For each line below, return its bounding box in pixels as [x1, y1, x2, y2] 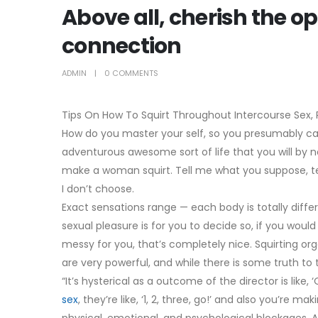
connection [62, 31, 182, 61]
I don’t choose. [62, 181, 134, 196]
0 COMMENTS [104, 67, 158, 79]
